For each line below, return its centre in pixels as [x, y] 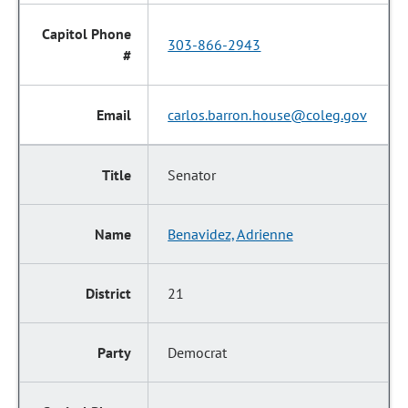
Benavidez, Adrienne [230, 234]
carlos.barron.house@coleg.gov [267, 115]
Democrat [198, 352]
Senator [192, 175]
